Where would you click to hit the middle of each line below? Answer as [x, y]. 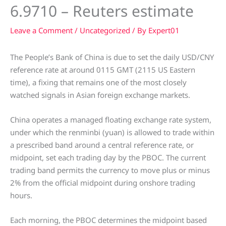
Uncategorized [105, 31]
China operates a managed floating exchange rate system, [111, 120]
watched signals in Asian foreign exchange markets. [100, 95]
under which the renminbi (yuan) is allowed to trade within [112, 132]
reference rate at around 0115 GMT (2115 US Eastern [103, 70]
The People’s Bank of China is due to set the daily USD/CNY [112, 57]
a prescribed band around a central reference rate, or [102, 145]
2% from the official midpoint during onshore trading [103, 183]
